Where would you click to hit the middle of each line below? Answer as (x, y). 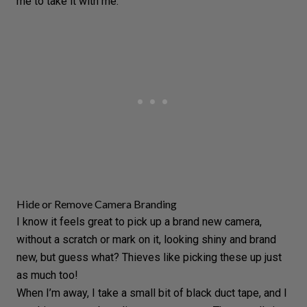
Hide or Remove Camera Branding (97, 204)
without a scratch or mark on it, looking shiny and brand (146, 239)
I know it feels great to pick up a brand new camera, (139, 221)
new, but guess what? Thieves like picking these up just (149, 257)
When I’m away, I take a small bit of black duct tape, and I (152, 293)
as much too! (47, 275)
